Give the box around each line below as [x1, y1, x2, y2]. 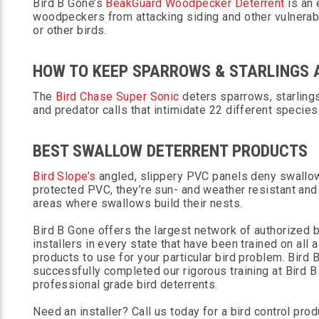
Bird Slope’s [33, 169, 96, 183]
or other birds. [33, 23, 107, 37]
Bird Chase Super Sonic [55, 90, 179, 103]
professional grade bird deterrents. [33, 278, 218, 291]
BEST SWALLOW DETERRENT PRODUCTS [33, 141, 308, 161]
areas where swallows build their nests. [33, 197, 243, 210]
